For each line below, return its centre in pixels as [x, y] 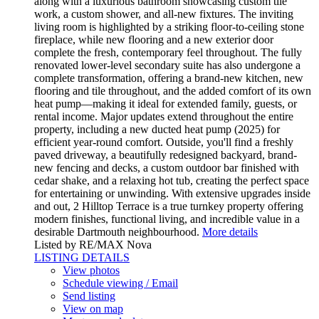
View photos [91, 271]
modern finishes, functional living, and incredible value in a [167, 219]
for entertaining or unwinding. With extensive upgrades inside [172, 194]
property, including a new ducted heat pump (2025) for [157, 130]
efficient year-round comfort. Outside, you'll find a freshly [164, 142]
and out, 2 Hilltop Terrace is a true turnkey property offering [169, 206]
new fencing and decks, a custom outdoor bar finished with [167, 168]
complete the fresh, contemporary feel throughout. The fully [168, 53]
